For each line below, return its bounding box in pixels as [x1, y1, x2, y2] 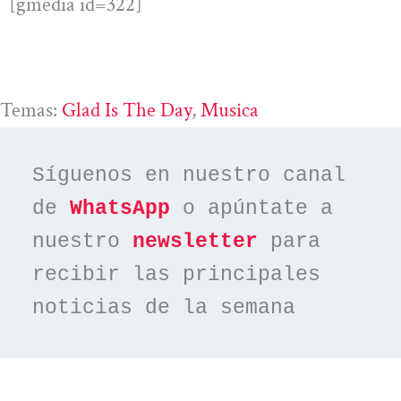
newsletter [132, 230, 259, 254]
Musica [200, 96, 259, 124]
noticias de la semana [32, 296, 296, 320]
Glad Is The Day [62, 96, 192, 124]
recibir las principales [32, 263, 321, 287]
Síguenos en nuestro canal [32, 164, 346, 188]
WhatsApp [70, 197, 171, 221]
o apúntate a [170, 197, 334, 221]
